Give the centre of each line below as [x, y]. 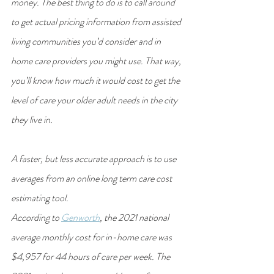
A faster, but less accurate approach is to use [94, 158]
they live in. [32, 119]
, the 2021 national [135, 217]
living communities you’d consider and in [87, 41]
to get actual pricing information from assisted [97, 21]
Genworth [80, 217]
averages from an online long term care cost [92, 178]
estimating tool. [40, 198]
